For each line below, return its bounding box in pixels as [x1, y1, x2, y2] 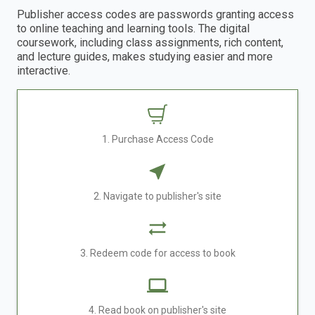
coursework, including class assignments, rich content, [17, 35, 283, 49]
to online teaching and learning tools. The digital [17, 21, 250, 35]
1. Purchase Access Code [101, 133, 214, 145]
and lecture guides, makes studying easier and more [17, 49, 273, 63]
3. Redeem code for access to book [79, 247, 236, 259]
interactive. [17, 63, 70, 77]
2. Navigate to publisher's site [94, 190, 221, 202]
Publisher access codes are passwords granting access [17, 7, 294, 21]
